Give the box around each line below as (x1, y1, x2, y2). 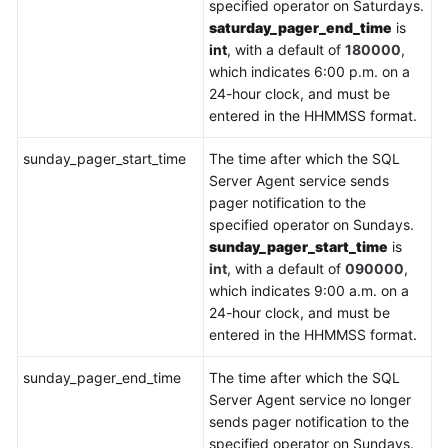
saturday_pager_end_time (209, 19, 392, 36)
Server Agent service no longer (209, 391, 411, 408)
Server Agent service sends (209, 172, 389, 189)
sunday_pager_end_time (23, 369, 181, 386)
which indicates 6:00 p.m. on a (209, 63, 410, 80)
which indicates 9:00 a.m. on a (209, 282, 409, 299)
